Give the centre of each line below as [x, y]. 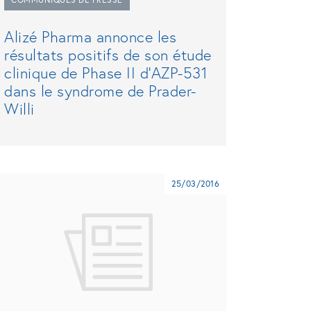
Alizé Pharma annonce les [90, 37]
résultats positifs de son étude [108, 55]
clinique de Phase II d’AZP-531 [106, 73]
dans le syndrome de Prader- [100, 91]
